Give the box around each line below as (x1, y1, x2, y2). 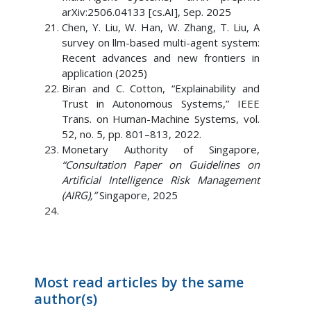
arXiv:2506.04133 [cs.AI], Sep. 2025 (61, 5, 231, 19)
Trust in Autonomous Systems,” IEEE (61, 96, 260, 110)
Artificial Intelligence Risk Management (61, 173, 260, 187)
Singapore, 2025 (96, 188, 178, 202)
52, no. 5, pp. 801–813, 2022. (61, 127, 201, 141)
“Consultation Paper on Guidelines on (61, 158, 260, 171)
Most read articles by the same (33, 273, 244, 292)
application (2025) (61, 66, 147, 80)
